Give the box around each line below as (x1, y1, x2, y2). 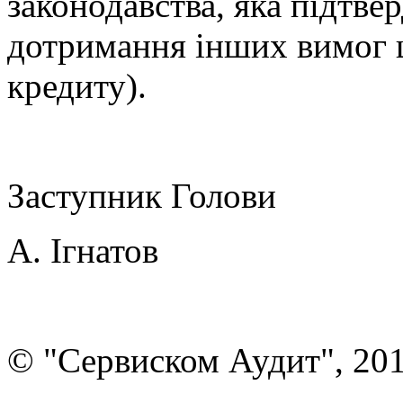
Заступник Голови (7, 175, 276, 215)
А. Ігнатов (7, 230, 158, 270)
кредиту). (7, 66, 147, 105)
